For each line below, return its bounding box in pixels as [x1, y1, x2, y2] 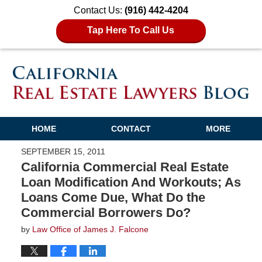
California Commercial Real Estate [20, 159, 229, 174]
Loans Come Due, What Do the [20, 189, 205, 205]
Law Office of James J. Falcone [32, 224, 149, 234]
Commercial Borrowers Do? [20, 205, 191, 220]
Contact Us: [74, 5, 125, 15]
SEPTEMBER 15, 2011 [20, 146, 105, 156]
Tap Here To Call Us [87, 25, 175, 35]
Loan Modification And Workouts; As [20, 174, 241, 189]
